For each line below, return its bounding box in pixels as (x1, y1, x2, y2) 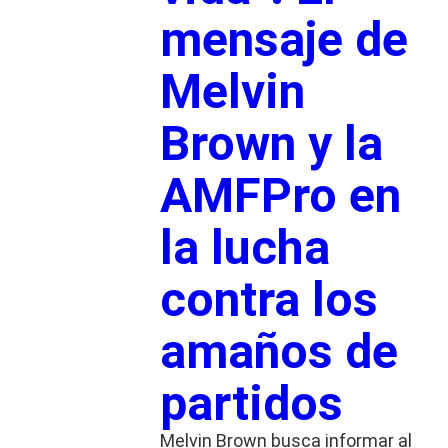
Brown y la (159, 114, 383, 172)
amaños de (159, 322, 398, 380)
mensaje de (159, 10, 408, 68)
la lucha (159, 218, 330, 276)
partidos (159, 374, 343, 432)
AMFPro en (159, 166, 401, 224)
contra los (159, 270, 378, 328)
